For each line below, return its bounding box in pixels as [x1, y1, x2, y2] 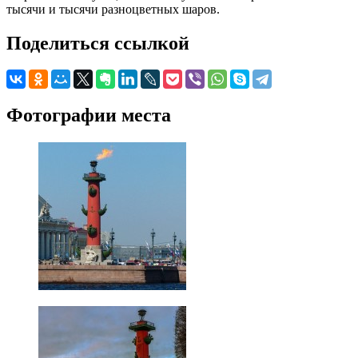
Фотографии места [6, 105, 171, 126]
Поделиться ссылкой [6, 32, 189, 54]
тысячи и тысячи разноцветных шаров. [6, 2, 220, 16]
